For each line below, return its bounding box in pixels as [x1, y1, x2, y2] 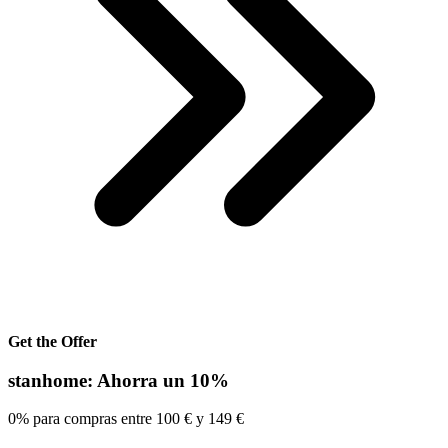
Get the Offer [8, 332, 97, 350]
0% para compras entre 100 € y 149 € [8, 410, 244, 428]
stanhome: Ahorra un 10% [8, 369, 229, 391]
